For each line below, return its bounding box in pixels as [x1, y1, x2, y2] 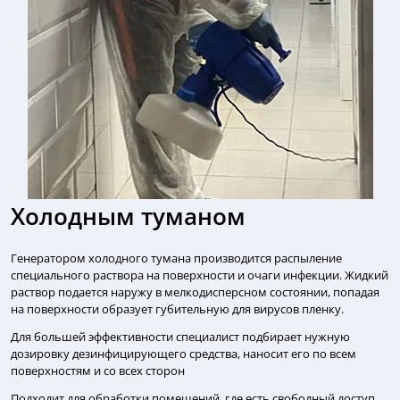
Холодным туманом [11, 200, 246, 233]
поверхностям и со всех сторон [11, 362, 185, 379]
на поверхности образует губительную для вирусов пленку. [11, 301, 344, 318]
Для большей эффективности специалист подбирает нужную [11, 329, 350, 346]
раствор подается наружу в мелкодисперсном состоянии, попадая [11, 284, 379, 301]
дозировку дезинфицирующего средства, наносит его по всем [11, 346, 356, 362]
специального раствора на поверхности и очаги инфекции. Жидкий [11, 267, 388, 284]
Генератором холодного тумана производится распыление [11, 250, 342, 267]
